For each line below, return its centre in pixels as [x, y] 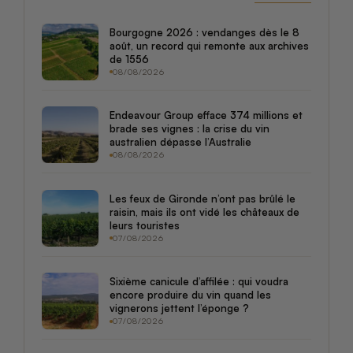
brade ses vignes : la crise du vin [190, 129]
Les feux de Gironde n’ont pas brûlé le [203, 198]
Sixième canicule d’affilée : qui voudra [199, 282]
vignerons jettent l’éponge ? [179, 308]
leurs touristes [145, 225]
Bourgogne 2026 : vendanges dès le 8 [204, 32]
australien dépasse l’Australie [180, 142]
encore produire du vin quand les [190, 295]
